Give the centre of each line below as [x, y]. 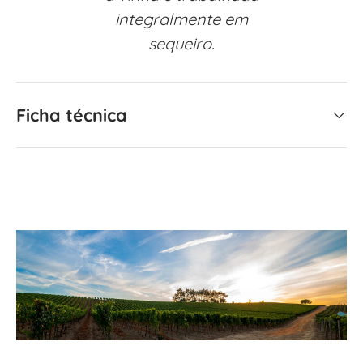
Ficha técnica [72, 114]
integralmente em [181, 19]
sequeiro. [181, 43]
